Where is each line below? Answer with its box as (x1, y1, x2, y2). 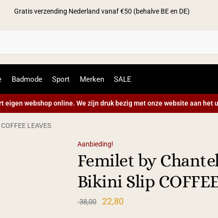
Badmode (11, 75, 42, 84)
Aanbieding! (77, 140, 113, 148)
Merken (79, 75, 104, 84)
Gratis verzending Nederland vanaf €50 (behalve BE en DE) (14, 7, 190, 15)
